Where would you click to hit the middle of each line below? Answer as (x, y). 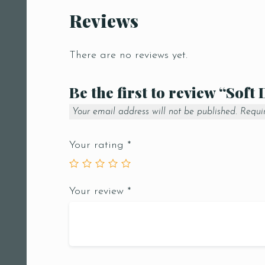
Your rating (98, 146)
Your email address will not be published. (155, 112)
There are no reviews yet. (128, 56)
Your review (98, 192)
